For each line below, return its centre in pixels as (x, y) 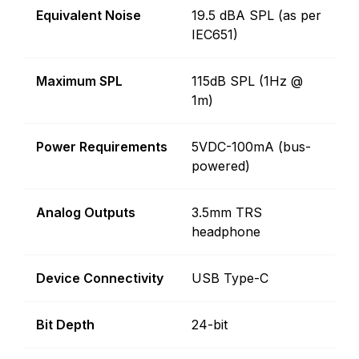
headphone (226, 231)
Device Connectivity (100, 278)
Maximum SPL (79, 81)
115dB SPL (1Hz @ (247, 81)
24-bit (210, 324)
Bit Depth (65, 324)
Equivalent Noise (89, 15)
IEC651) (215, 34)
